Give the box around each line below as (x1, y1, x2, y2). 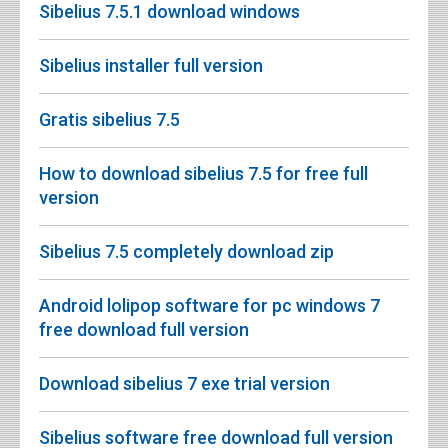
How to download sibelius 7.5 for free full (39, 162, 368, 184)
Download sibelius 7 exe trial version (39, 372, 330, 394)
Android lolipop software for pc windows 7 (39, 294, 380, 316)
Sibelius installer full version (39, 54, 263, 76)
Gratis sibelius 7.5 (39, 108, 180, 130)
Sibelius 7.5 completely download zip (39, 240, 334, 262)
